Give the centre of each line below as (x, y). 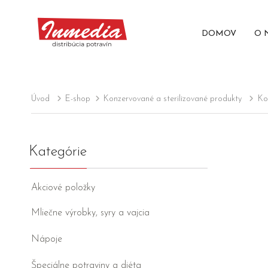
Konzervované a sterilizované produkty (173, 99)
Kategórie (58, 152)
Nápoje (47, 240)
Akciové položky (63, 188)
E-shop (78, 99)
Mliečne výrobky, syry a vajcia (90, 213)
